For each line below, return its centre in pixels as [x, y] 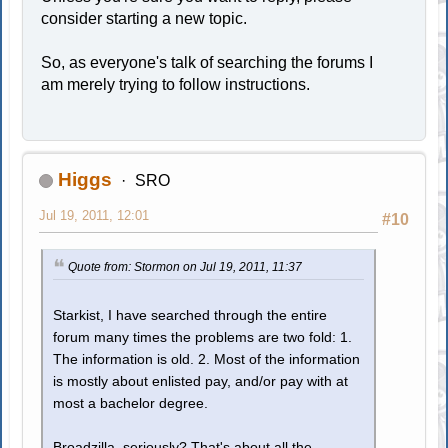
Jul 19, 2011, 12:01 [94, 215]
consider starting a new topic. [144, 18]
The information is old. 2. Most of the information [207, 359]
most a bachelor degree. [131, 403]
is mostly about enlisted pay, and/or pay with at [201, 381]
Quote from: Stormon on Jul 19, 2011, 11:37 [185, 267]
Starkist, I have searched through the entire [190, 315]
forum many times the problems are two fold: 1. [203, 337]
